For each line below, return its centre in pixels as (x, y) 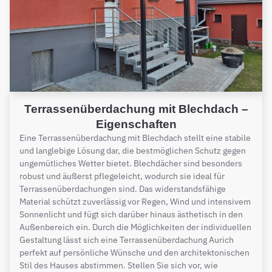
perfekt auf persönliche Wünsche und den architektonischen (134, 252)
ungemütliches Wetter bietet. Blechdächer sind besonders (131, 163)
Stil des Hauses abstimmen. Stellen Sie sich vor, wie (119, 265)
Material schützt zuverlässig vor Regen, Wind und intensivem (135, 201)
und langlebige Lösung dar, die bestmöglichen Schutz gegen (133, 150)
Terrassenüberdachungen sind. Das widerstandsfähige (123, 189)
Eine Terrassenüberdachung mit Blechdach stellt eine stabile (135, 138)
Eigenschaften (136, 124)
